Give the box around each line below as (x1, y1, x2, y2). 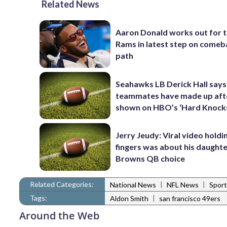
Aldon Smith (110, 194, 148, 203)
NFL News (167, 180, 199, 190)
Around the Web (19, 208, 99, 222)
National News (110, 180, 156, 190)
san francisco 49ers (159, 194, 220, 203)
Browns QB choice (116, 154, 185, 164)
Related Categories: (30, 179, 94, 188)
